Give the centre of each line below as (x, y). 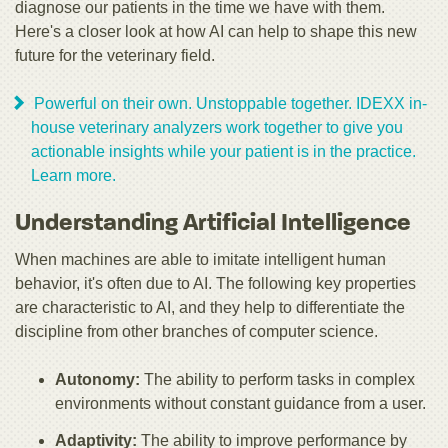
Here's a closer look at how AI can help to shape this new (216, 32)
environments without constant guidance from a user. (240, 404)
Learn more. (73, 176)
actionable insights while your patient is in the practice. (223, 152)
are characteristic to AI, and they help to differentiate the (210, 308)
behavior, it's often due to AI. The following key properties (215, 284)
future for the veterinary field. (115, 56)
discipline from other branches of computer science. (196, 332)
